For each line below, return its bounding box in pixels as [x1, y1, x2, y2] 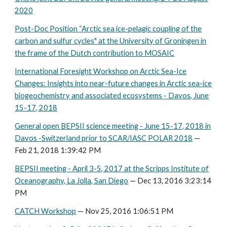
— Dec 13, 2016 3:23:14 [128, 176, 212, 185]
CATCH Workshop [15, 207, 77, 215]
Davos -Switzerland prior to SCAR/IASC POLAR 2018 [15, 134, 193, 142]
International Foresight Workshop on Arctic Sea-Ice [15, 67, 187, 75]
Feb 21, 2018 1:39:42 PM [15, 146, 101, 155]
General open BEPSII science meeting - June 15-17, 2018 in [15, 122, 211, 130]
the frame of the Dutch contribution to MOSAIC [15, 49, 175, 57]
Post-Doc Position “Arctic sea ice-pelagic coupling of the [15, 24, 202, 33]
